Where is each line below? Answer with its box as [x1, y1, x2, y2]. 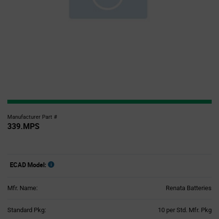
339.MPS [7, 121, 40, 131]
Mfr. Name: [7, 184, 38, 192]
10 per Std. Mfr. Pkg [158, 206, 212, 214]
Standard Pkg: [7, 206, 46, 214]
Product [111, 206, 133, 213]
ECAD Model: [10, 160, 46, 169]
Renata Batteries [166, 184, 212, 192]
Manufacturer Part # [7, 114, 57, 120]
